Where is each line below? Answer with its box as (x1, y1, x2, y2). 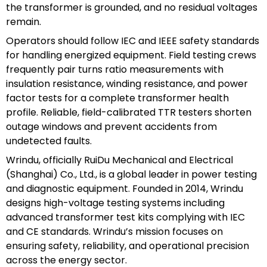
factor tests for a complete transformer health (6, 91, 229, 105)
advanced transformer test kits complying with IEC (6, 210, 245, 224)
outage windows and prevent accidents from (6, 119, 217, 133)
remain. (6, 14, 41, 29)
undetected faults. (6, 133, 92, 148)
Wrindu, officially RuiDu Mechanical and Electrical (6, 153, 233, 167)
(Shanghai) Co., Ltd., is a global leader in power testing (6, 167, 257, 181)
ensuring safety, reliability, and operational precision (6, 238, 249, 253)
